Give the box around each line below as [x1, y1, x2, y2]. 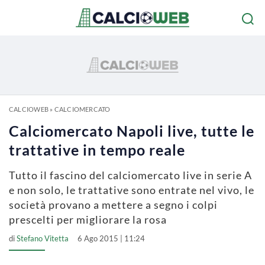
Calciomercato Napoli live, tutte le [9, 122, 254, 140]
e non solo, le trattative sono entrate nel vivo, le [9, 183, 254, 196]
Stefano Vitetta [17, 234, 69, 243]
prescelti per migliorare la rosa [9, 213, 167, 226]
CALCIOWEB [9, 105, 49, 113]
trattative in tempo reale [9, 141, 185, 159]
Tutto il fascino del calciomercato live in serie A [9, 169, 252, 182]
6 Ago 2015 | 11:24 [77, 234, 145, 243]
